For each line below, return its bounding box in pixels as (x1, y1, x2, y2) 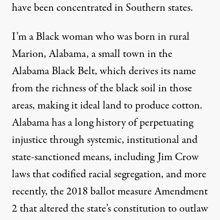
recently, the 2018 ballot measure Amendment (12, 184, 208, 200)
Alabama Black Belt (12, 63, 95, 80)
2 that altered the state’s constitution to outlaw (12, 201, 208, 217)
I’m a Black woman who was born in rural (12, 29, 190, 45)
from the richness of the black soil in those (12, 81, 192, 97)
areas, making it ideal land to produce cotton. (12, 98, 202, 114)
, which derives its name (95, 63, 196, 80)
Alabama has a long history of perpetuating (12, 115, 193, 131)
